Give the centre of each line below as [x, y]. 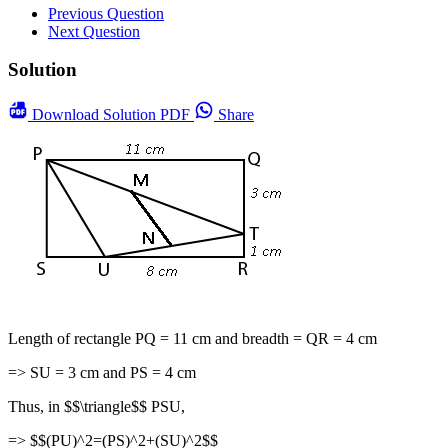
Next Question [94, 31]
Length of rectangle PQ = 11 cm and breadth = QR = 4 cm [192, 338]
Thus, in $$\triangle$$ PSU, [96, 406]
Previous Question [106, 13]
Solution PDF [148, 114]
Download [67, 114]
